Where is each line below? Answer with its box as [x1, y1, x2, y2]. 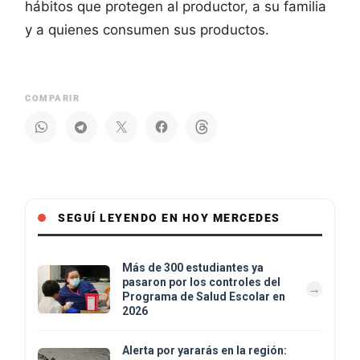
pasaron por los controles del [122, 275, 280, 288]
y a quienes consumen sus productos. [25, 21, 269, 38]
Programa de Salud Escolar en [122, 289, 285, 303]
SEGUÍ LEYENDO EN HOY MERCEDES [58, 211, 280, 224]
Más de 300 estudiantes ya [122, 260, 264, 274]
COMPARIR [25, 92, 80, 104]
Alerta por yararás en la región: [122, 343, 287, 357]
